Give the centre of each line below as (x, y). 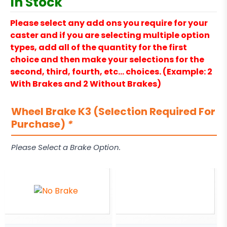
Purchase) (39, 124)
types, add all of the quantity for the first (99, 48)
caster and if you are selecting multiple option (110, 35)
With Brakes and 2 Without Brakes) (86, 84)
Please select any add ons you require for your (109, 23)
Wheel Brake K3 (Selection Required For (113, 112)
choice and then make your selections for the (107, 60)
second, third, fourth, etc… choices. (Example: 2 (111, 72)
